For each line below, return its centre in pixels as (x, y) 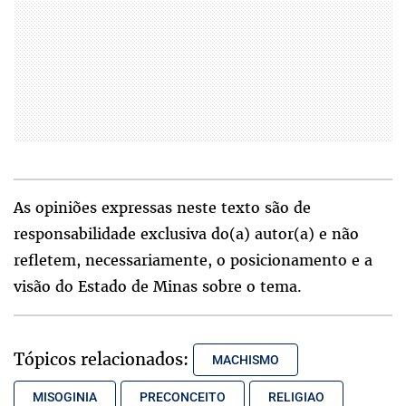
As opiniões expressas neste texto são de (162, 208)
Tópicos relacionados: (101, 359)
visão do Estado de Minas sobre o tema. (158, 287)
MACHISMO (246, 360)
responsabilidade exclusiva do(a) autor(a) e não (186, 234)
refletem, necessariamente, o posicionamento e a (193, 261)
